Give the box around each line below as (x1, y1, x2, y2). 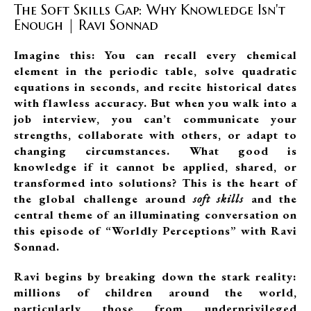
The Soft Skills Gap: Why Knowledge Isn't (14, 1, 285, 19)
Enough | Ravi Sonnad (14, 17, 158, 34)
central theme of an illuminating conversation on (14, 207, 297, 222)
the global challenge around (14, 191, 194, 206)
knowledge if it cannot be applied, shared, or (14, 159, 297, 174)
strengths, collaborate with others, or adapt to (14, 127, 297, 142)
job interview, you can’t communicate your (14, 111, 297, 126)
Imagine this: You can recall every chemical (14, 47, 297, 62)
